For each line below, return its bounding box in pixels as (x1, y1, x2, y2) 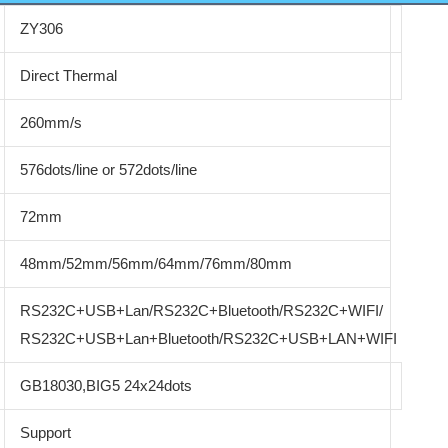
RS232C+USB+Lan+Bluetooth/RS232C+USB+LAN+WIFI (19, 330, 397, 348)
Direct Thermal (19, 67, 117, 85)
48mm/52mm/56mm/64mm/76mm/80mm (19, 255, 292, 273)
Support (19, 424, 71, 442)
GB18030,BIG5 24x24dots (19, 377, 192, 395)
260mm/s (19, 114, 82, 132)
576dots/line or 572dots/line (19, 161, 197, 179)
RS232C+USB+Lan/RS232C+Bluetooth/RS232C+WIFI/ (19, 302, 383, 320)
